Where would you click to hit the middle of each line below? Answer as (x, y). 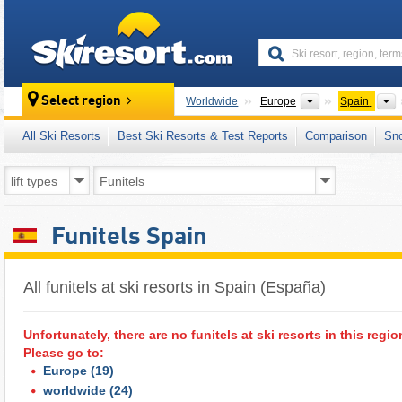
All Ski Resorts (61, 136)
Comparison (336, 136)
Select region (82, 102)
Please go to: (64, 352)
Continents (349, 100)
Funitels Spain (127, 237)
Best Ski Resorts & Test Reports (203, 136)
